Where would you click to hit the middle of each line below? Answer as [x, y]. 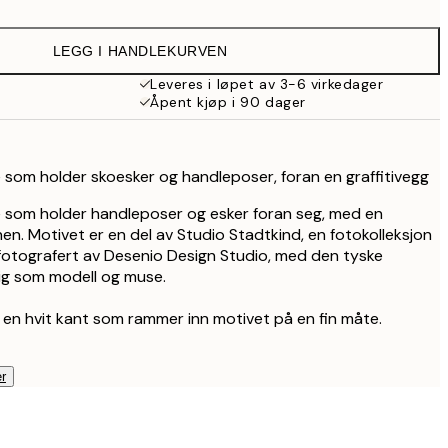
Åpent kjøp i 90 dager [228, 102]
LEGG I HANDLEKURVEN [140, 51]
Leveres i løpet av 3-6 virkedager [267, 84]
